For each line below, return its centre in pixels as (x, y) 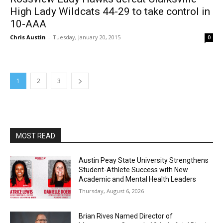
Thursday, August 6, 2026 (111, 191)
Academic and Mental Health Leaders (138, 179)
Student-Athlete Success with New (134, 170)
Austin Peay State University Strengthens (144, 161)
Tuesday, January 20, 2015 (87, 37)
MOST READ (36, 136)
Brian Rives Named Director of (126, 216)
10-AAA (28, 24)
